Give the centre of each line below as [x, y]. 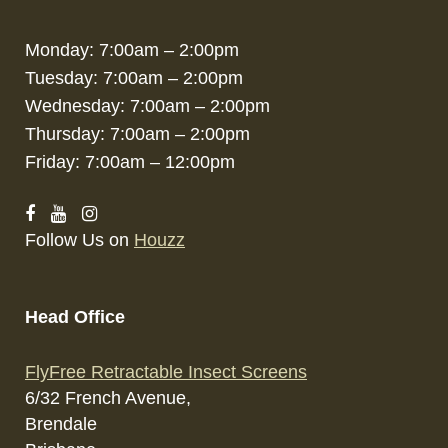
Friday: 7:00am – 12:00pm [130, 162]
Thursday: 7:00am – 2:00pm [137, 134]
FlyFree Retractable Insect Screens [166, 372]
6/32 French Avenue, [108, 398]
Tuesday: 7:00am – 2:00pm [134, 78]
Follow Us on [79, 240]
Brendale [61, 424]
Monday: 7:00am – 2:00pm [132, 50]
